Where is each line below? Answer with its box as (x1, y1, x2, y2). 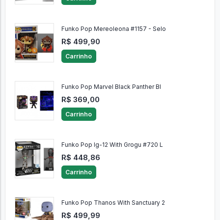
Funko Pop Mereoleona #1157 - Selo (61, 25, 166, 33)
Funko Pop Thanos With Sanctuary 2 (61, 199, 165, 207)
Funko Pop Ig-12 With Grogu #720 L (61, 141, 163, 149)
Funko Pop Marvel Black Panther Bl (61, 83, 161, 91)
